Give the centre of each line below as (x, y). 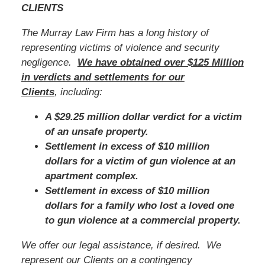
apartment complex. (91, 176)
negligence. (49, 62)
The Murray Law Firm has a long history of (115, 33)
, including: (78, 92)
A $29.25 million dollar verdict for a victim (143, 117)
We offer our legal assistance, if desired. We (121, 245)
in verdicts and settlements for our (103, 77)
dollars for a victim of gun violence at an (140, 161)
